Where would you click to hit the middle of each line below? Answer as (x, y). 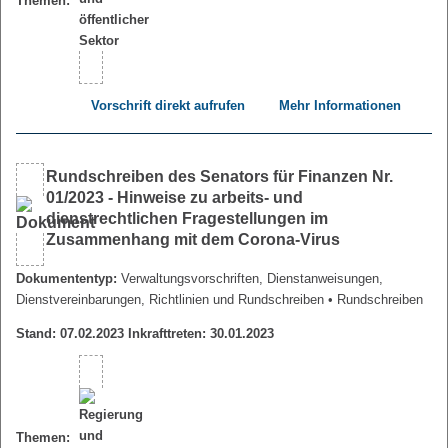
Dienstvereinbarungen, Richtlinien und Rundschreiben (170, 300)
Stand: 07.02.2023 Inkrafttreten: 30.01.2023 (145, 334)
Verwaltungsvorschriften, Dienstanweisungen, (252, 279)
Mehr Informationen (340, 106)
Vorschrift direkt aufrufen (167, 106)
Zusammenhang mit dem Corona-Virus (193, 240)
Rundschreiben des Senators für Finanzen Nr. (219, 177)
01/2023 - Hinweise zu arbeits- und (174, 198)
